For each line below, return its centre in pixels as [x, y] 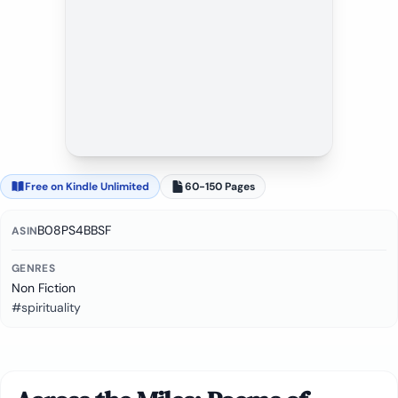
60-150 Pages [220, 187]
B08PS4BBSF [75, 230]
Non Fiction [44, 288]
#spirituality [46, 307]
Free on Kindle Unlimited [87, 187]
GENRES [33, 268]
